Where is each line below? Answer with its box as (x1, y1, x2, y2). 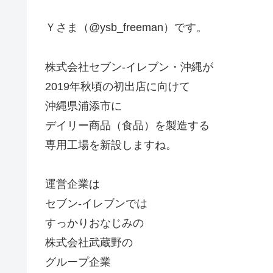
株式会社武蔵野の (45, 236, 133, 249)
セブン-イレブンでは (45, 197, 147, 210)
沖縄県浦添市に (45, 99, 122, 112)
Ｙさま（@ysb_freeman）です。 (45, 21, 207, 34)
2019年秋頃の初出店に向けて (45, 80, 190, 93)
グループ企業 (45, 255, 111, 268)
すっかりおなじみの (45, 216, 144, 229)
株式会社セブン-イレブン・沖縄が (45, 60, 213, 73)
